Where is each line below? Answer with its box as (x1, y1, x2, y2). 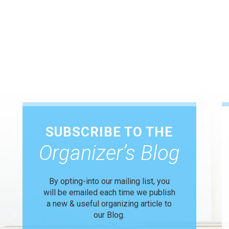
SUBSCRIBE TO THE (45, 124, 173, 140)
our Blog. (94, 210, 125, 220)
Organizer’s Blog (38, 141, 180, 165)
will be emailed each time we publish (43, 188, 175, 197)
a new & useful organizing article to (47, 199, 172, 209)
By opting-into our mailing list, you (49, 176, 170, 186)
